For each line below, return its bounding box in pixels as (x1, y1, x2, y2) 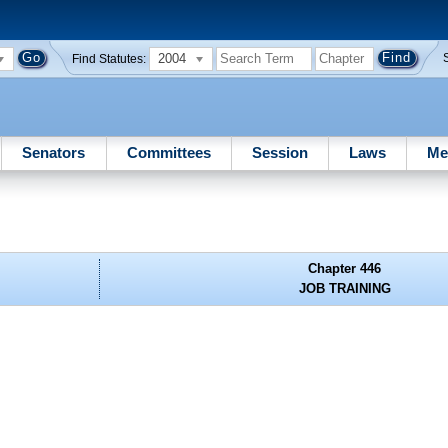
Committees (126, 143, 211, 161)
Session (251, 143, 308, 161)
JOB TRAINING (298, 281, 391, 297)
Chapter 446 (308, 261, 382, 277)
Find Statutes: (72, 52, 147, 65)
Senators (22, 143, 86, 161)
